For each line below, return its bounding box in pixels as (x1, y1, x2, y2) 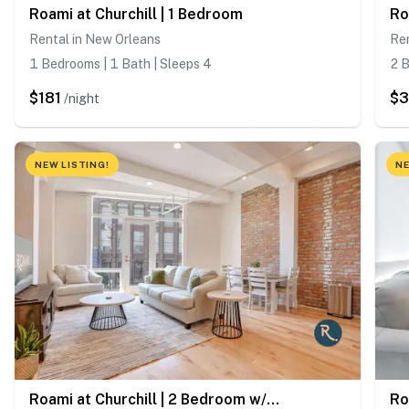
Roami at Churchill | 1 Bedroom (29, 5, 243, 23)
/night (64, 90, 100, 106)
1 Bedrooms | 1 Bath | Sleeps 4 (29, 56, 212, 71)
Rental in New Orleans (29, 31, 161, 47)
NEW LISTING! (35, 158, 110, 170)
